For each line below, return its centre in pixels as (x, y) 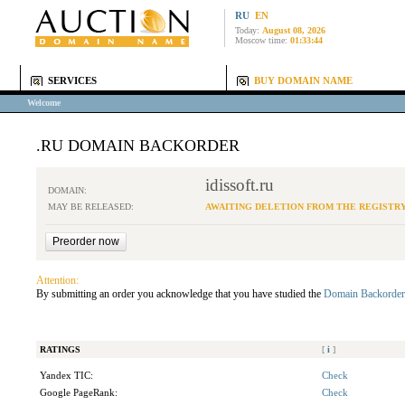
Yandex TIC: (66, 376)
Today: (249, 30)
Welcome (44, 103)
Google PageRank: (79, 393)
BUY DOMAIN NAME (303, 81)
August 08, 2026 (294, 30)
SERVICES (72, 81)
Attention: (57, 280)
